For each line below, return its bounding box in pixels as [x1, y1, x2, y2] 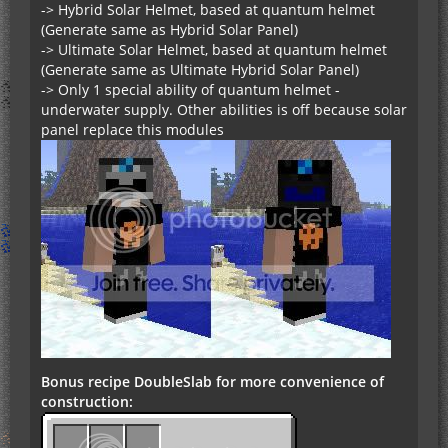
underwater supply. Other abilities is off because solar [41, 100, 407, 120]
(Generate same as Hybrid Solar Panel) [41, 20, 298, 40]
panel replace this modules [41, 120, 224, 140]
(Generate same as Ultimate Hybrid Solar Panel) [41, 60, 359, 80]
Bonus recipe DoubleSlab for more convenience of [41, 372, 384, 392]
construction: [41, 392, 133, 412]
